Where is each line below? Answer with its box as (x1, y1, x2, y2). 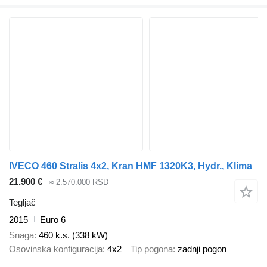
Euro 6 (40, 214, 66, 225)
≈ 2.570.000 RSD (49, 178, 108, 187)
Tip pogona (131, 244, 173, 254)
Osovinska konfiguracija (9, 244, 103, 254)
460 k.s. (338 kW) (39, 230, 108, 241)
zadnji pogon (178, 244, 226, 254)
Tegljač (9, 197, 36, 207)
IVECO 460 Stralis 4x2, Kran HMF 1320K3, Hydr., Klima (9, 161, 252, 172)
